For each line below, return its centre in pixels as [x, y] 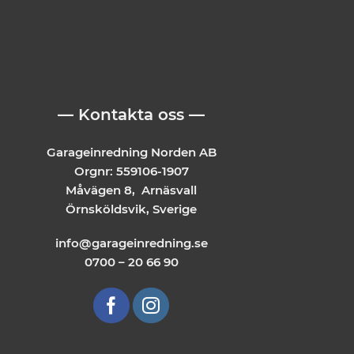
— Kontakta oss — [131, 115]
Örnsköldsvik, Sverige [131, 209]
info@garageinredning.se [131, 243]
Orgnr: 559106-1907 [131, 171]
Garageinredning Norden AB [131, 152]
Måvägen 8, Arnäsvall [131, 190]
